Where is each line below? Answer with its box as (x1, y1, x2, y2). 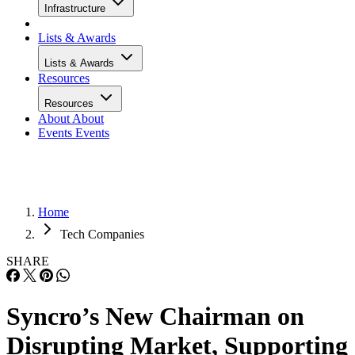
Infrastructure (44, 2, 109, 14)
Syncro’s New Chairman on (6, 302, 304, 331)
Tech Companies (60, 227, 144, 241)
